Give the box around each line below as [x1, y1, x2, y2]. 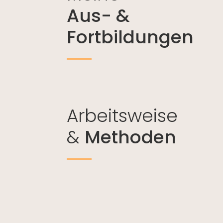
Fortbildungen [67, 24, 194, 50]
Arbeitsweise [67, 103, 178, 128]
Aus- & [67, 2, 130, 28]
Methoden [85, 124, 177, 150]
